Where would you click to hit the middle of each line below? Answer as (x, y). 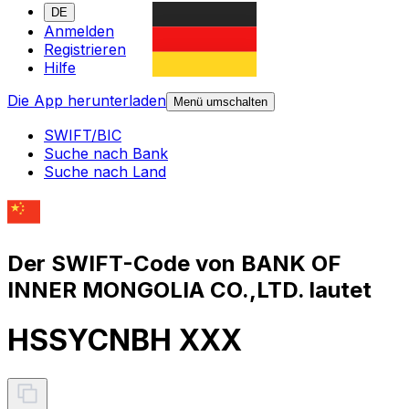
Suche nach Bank (106, 154)
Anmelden (79, 31)
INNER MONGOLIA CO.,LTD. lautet (189, 289)
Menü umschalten (220, 102)
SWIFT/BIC (83, 136)
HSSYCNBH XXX (125, 341)
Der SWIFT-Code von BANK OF (174, 263)
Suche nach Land (105, 172)
